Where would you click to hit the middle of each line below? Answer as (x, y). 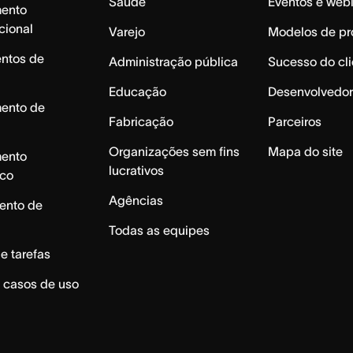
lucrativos (136, 170)
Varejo (126, 31)
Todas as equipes (159, 230)
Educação (137, 91)
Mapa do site (306, 151)
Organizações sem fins (174, 151)
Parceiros (295, 121)
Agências (136, 200)
